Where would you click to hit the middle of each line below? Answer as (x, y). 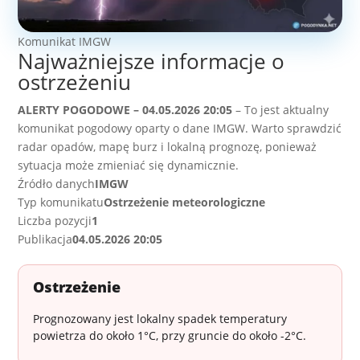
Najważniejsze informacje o (151, 61)
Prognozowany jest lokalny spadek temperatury (160, 319)
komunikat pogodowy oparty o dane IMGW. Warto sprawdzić (180, 129)
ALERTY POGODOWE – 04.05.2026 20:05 (125, 110)
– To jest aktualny (281, 110)
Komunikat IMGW (65, 42)
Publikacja (45, 239)
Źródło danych (57, 184)
